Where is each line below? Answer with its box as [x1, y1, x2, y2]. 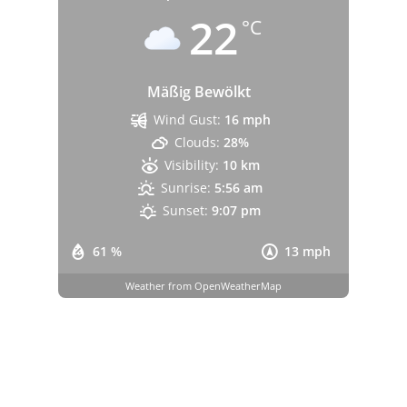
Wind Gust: [153, 111, 221, 129]
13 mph [284, 243, 331, 261]
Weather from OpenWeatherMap [125, 278, 282, 293]
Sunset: [163, 202, 209, 220]
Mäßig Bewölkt [147, 82, 251, 103]
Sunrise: [161, 179, 212, 197]
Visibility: [164, 156, 219, 174]
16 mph [223, 111, 271, 129]
